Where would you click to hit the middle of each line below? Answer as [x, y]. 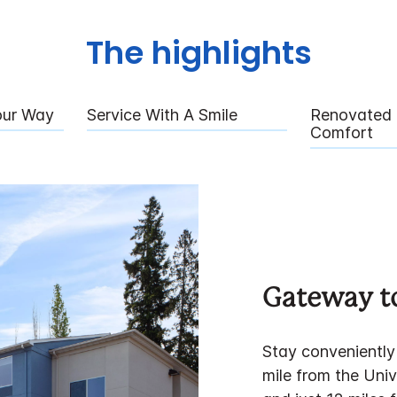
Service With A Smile [162, 115]
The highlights [198, 53]
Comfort [342, 133]
